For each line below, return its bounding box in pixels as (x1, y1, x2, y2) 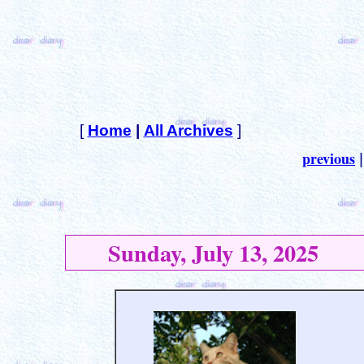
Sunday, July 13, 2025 (66, 235, 318, 270)
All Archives (143, 122, 233, 139)
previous (302, 148, 355, 169)
